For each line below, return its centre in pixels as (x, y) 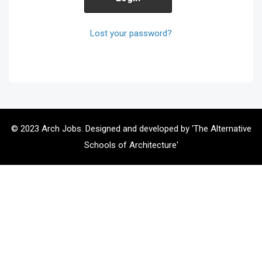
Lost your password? (131, 33)
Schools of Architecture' (131, 145)
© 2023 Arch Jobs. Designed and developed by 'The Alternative (131, 129)
